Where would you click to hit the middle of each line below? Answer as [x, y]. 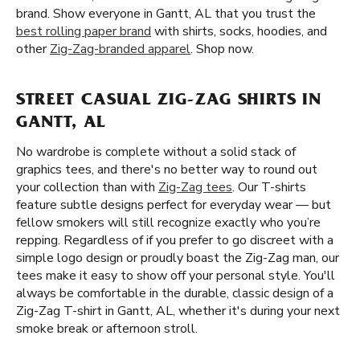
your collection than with [87, 187]
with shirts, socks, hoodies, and [239, 31]
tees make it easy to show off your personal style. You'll [176, 276]
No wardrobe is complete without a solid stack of [156, 152]
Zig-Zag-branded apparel [120, 49]
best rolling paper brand [84, 31]
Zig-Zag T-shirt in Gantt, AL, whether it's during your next [178, 311]
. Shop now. [222, 49]
